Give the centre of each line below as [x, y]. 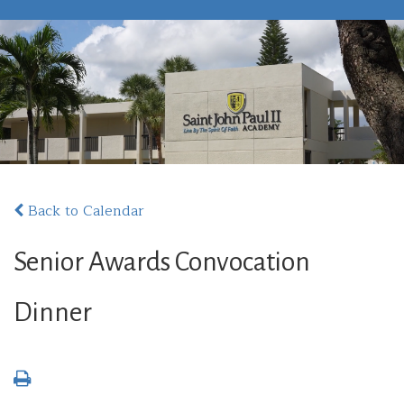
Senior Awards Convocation [162, 262]
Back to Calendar [84, 211]
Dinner [53, 312]
